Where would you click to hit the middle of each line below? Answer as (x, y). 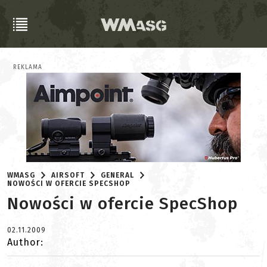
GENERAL (118, 175)
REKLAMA (28, 67)
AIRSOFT (68, 175)
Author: (25, 242)
